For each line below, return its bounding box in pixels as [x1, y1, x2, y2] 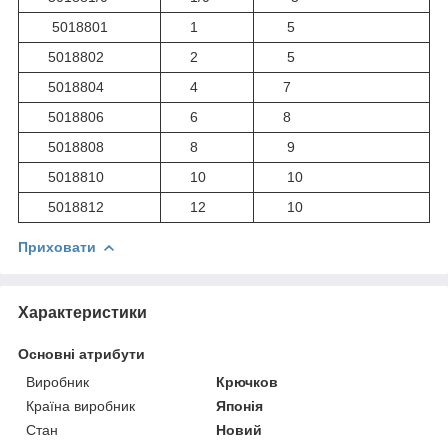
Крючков [216, 373, 279, 390]
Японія [216, 397, 264, 414]
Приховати [18, 238, 96, 255]
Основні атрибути [18, 345, 145, 362]
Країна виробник [26, 397, 135, 414]
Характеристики [18, 303, 147, 321]
